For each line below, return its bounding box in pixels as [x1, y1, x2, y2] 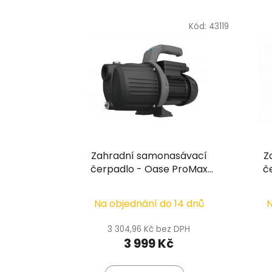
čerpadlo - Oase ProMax [90, 162, 208, 177]
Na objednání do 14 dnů [93, 197, 204, 211]
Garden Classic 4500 [99, 175, 199, 190]
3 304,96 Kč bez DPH [107, 223, 191, 236]
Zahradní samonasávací [90, 149, 207, 163]
